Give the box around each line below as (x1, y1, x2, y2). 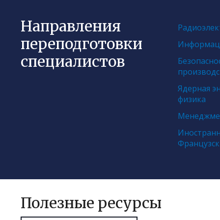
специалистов (21, 52, 125, 71)
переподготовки (21, 34, 142, 54)
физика (177, 94, 206, 105)
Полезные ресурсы (21, 193, 162, 213)
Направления (21, 17, 121, 36)
